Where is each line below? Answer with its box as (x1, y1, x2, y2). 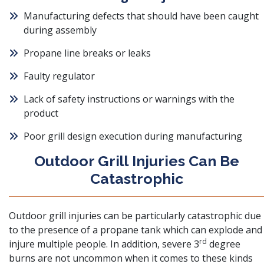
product (24, 107, 58, 120)
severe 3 (162, 237, 199, 250)
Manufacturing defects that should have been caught (24, 9, 259, 22)
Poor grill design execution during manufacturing (24, 130, 242, 143)
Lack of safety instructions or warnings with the (24, 93, 235, 105)
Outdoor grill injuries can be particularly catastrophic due (9, 209, 261, 222)
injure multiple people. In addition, (9, 237, 162, 250)
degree (207, 237, 240, 250)
